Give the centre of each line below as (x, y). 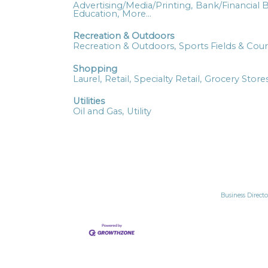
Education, (96, 14)
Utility (139, 111)
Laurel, (87, 79)
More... (137, 14)
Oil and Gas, (98, 111)
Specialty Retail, (168, 79)
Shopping (95, 68)
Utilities (89, 101)
